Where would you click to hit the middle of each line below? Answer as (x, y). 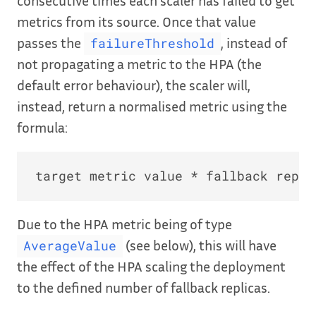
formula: (42, 127)
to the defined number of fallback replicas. (144, 287)
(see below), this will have (199, 245)
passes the (50, 43)
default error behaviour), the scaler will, (134, 85)
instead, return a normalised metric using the (152, 106)
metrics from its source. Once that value (136, 22)
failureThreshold (152, 44)
